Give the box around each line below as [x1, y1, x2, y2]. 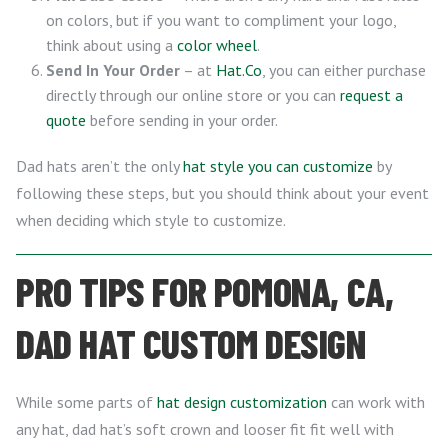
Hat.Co [216, 60, 262, 80]
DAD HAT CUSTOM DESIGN [16, 319, 366, 367]
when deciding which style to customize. [16, 210, 286, 230]
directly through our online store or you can [46, 85, 340, 105]
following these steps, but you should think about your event [16, 183, 429, 203]
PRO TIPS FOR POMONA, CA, [16, 267, 394, 315]
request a [340, 85, 403, 105]
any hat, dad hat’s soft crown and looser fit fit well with [16, 419, 394, 439]
